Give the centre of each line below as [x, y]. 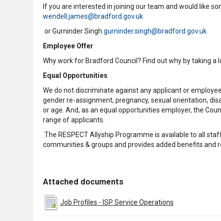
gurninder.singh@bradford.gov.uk [155, 31]
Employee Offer [68, 46]
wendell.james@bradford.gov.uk [93, 17]
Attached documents [83, 182]
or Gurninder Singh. [73, 31]
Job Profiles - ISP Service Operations [117, 202]
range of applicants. [74, 120]
